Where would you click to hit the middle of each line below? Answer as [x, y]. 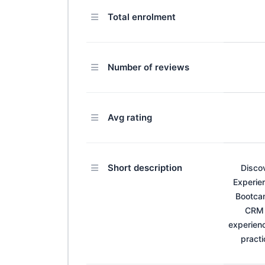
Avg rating [130, 117]
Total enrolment [142, 17]
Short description [145, 167]
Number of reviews [148, 67]
